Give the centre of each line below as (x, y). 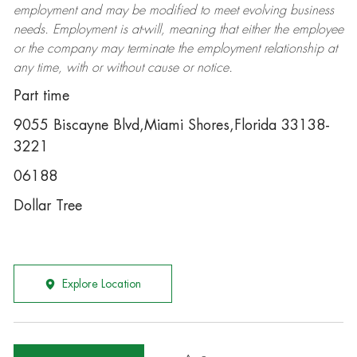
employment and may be (81, 10)
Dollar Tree (47, 206)
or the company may (70, 49)
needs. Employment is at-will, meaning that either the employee (178, 29)
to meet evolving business (265, 10)
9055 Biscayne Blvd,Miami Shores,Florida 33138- (171, 125)
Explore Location (101, 284)
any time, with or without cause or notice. (123, 68)
